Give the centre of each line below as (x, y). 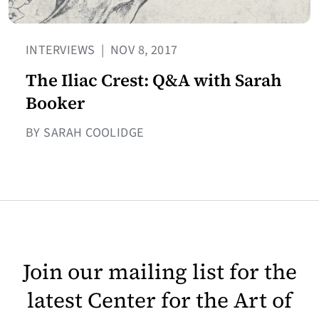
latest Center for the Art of (159, 300)
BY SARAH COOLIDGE (85, 132)
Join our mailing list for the (159, 272)
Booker (55, 103)
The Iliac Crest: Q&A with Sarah (154, 80)
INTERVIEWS (62, 50)
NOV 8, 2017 (142, 50)
